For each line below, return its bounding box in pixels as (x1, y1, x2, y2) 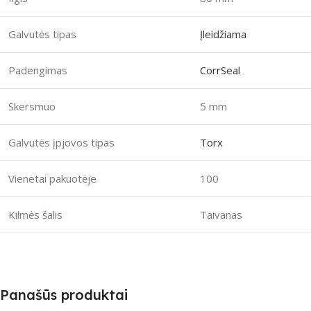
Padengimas (8, 62, 67, 77)
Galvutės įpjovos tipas (8, 135, 115, 149)
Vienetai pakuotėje (8, 171, 96, 185)
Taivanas (200, 207, 242, 221)
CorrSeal (200, 62, 240, 77)
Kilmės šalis (8, 207, 62, 221)
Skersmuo (8, 99, 56, 113)
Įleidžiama (200, 26, 246, 41)
